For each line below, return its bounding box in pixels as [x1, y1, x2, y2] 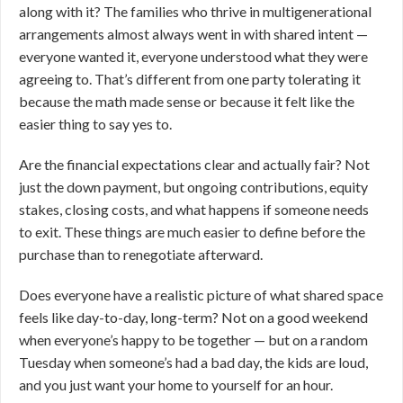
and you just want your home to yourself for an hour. [19, 376, 333, 393]
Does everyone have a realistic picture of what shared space [19, 286, 383, 303]
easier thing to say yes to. [19, 115, 172, 132]
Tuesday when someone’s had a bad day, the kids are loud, [19, 354, 368, 371]
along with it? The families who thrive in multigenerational [19, 3, 372, 20]
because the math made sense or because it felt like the [19, 93, 354, 110]
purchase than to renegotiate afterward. [19, 246, 263, 263]
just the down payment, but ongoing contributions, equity [19, 178, 368, 195]
